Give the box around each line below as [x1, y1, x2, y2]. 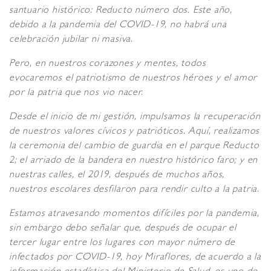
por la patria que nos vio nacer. [9, 88, 143, 99]
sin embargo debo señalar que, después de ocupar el [9, 224, 237, 234]
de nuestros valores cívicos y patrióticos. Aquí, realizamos [9, 127, 260, 137]
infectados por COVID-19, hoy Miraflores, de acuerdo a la [9, 253, 261, 263]
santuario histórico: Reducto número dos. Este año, [9, 6, 232, 16]
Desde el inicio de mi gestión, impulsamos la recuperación [9, 113, 261, 123]
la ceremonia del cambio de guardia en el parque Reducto [9, 142, 260, 152]
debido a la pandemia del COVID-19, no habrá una [9, 21, 227, 31]
